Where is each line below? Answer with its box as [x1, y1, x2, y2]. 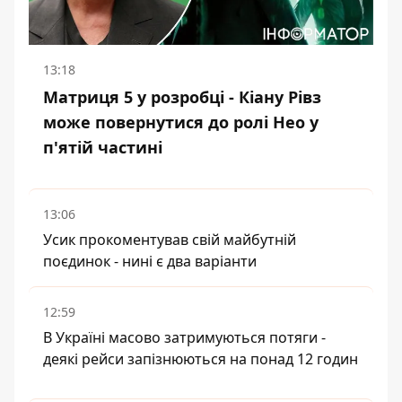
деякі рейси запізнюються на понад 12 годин [43, 349, 358, 369]
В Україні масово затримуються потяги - [43, 328, 326, 347]
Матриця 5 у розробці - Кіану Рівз [43, 86, 321, 108]
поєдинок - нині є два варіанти [43, 251, 257, 271]
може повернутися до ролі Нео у [43, 111, 319, 133]
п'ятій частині [43, 136, 162, 158]
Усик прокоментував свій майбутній [43, 230, 296, 249]
